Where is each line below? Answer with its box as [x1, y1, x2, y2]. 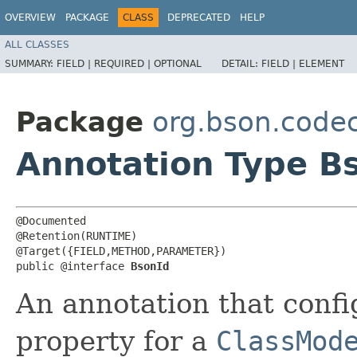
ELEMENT [299, 57, 344, 69]
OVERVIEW [5, 12, 56, 23]
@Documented [16, 214, 86, 227]
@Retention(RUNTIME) [16, 229, 137, 242]
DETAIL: [222, 57, 261, 69]
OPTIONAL [154, 57, 202, 69]
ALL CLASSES [5, 38, 69, 50]
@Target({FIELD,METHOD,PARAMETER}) [16, 245, 226, 257]
